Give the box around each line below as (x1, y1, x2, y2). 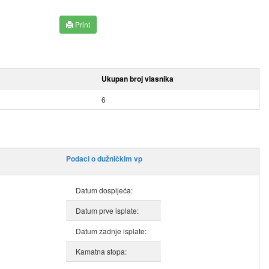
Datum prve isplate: (76, 205, 139, 216)
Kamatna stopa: (76, 246, 127, 257)
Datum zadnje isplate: (76, 226, 147, 237)
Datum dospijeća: (76, 185, 133, 196)
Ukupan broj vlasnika (101, 73, 174, 85)
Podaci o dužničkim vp (66, 153, 142, 165)
